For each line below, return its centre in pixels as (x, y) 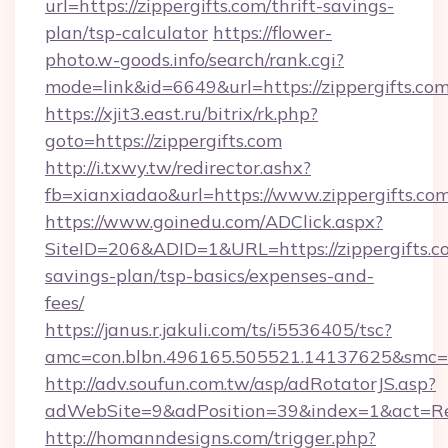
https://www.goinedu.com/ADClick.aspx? (214, 221)
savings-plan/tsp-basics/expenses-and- (209, 275)
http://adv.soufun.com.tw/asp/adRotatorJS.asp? (240, 383)
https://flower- (272, 32)
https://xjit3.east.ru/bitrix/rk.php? (181, 113)
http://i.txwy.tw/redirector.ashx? (178, 167)
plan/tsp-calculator (126, 32)
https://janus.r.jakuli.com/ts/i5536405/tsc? (218, 329)
